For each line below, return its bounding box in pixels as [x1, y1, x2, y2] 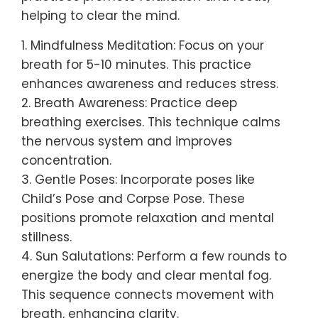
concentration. [21, 152, 111, 170]
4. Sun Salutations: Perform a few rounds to [21, 248, 287, 265]
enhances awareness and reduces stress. [21, 75, 278, 93]
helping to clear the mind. [21, 7, 180, 25]
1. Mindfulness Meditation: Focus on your [21, 37, 264, 55]
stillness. [21, 229, 72, 246]
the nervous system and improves [21, 133, 232, 150]
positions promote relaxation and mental [21, 209, 274, 227]
